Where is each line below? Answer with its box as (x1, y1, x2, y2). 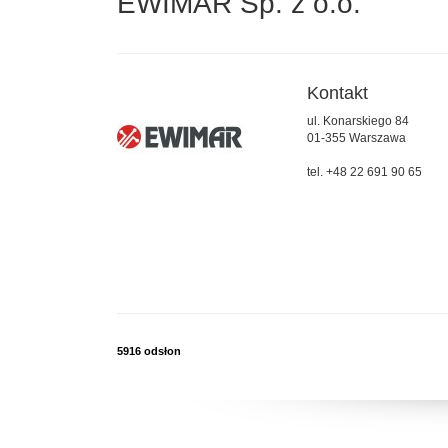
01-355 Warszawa (307, 131, 406, 146)
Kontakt (307, 83, 368, 104)
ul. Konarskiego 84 (307, 114, 409, 129)
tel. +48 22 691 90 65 (307, 165, 422, 180)
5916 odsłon (117, 345, 181, 358)
